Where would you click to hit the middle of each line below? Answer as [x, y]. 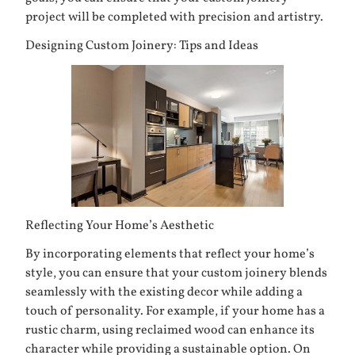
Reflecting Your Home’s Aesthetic [120, 226]
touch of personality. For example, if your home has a [175, 312]
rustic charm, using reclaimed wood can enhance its [170, 331]
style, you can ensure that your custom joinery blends [176, 274]
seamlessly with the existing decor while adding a [164, 293]
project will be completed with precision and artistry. [174, 18]
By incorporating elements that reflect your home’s [170, 255]
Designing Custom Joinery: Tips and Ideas [142, 46]
